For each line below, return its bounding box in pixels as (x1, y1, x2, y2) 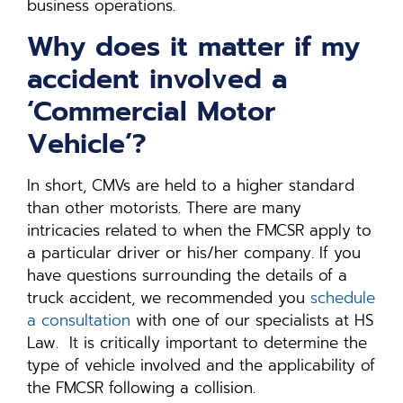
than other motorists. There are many (27, 195, 301, 219)
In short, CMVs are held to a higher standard (27, 173, 354, 197)
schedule (310, 285, 375, 309)
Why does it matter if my (27, 25, 360, 67)
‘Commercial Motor (27, 90, 275, 132)
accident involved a (27, 58, 288, 100)
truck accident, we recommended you (27, 285, 310, 309)
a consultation (27, 308, 130, 332)
